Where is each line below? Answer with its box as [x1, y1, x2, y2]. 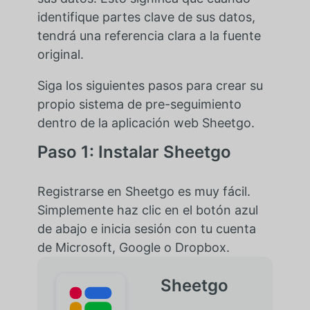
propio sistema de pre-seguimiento [37, 97, 241, 112]
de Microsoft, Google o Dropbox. [37, 240, 230, 255]
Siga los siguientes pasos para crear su [37, 78, 263, 93]
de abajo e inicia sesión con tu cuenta [37, 221, 256, 237]
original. [37, 47, 84, 62]
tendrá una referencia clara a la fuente [37, 28, 261, 44]
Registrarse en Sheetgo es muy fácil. [37, 184, 250, 199]
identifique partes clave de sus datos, [37, 10, 255, 25]
